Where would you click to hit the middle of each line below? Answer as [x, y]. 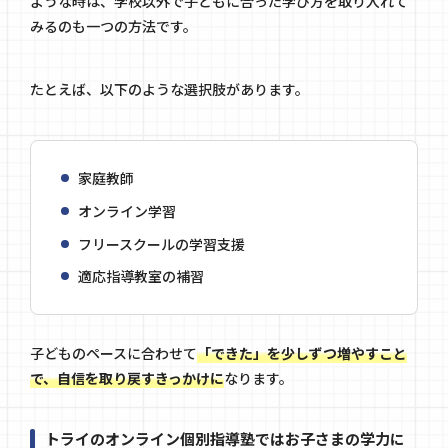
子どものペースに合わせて [113, 353]
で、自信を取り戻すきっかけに [127, 378]
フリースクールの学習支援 [161, 243]
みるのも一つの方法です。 [113, 26]
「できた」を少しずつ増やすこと [302, 353]
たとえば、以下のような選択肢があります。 [169, 89]
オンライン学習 [127, 210]
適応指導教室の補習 [141, 276]
